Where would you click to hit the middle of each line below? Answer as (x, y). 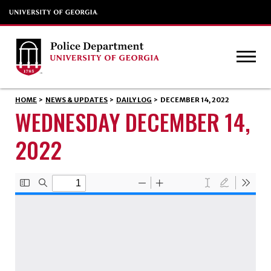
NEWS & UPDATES (77, 100)
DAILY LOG (134, 100)
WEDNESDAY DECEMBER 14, (132, 121)
